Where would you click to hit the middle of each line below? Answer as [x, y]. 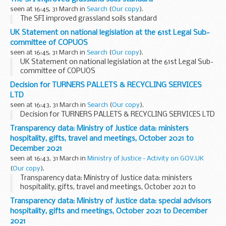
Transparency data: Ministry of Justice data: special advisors [111, 201]
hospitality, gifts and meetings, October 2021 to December [109, 211]
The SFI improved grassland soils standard [89, 19]
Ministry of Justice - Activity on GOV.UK [146, 158]
